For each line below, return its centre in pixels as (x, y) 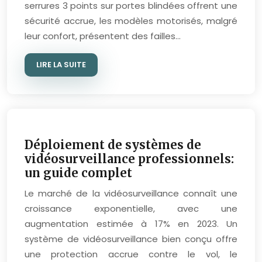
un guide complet (78, 173)
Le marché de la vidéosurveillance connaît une (131, 193)
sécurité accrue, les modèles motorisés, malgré (131, 21)
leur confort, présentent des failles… (103, 36)
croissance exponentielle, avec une (131, 208)
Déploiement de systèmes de (113, 145)
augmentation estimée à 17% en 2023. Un (131, 224)
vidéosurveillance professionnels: (129, 159)
